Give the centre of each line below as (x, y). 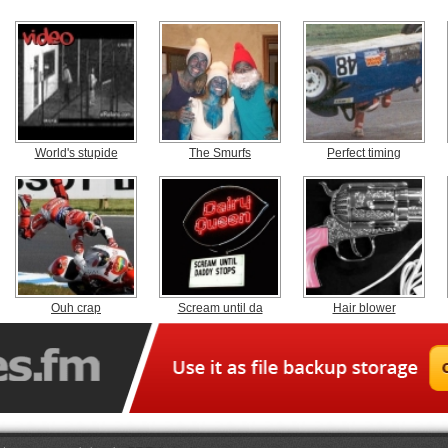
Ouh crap (76, 308)
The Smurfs (220, 153)
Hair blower (364, 308)
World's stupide (76, 153)
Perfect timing (364, 153)
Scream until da (220, 308)
